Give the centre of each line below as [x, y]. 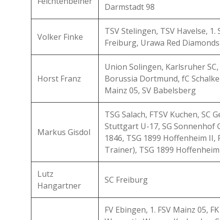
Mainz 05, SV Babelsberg [150, 90]
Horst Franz [59, 79]
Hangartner [59, 186]
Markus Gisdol [64, 132]
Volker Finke [60, 37]
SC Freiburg [126, 180]
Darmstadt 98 [130, 7]
